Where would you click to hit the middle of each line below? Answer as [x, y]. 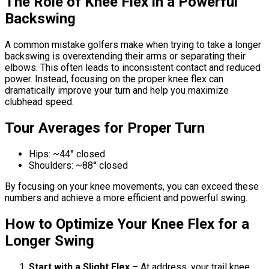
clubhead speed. [39, 102]
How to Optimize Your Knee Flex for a [127, 224]
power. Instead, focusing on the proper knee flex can [114, 79]
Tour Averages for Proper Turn [105, 128]
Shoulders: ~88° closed [78, 165]
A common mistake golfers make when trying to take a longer [133, 45]
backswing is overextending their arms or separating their [125, 56]
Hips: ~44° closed [67, 154]
